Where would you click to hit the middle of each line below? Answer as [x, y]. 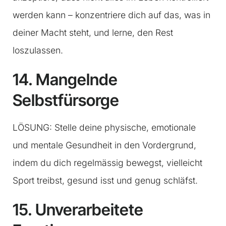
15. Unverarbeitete [78, 210]
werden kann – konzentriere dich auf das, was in [111, 15]
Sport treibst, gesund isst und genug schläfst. [105, 181]
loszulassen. [38, 50]
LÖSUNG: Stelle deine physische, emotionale [104, 128]
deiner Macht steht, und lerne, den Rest [93, 33]
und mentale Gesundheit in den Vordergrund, [104, 145]
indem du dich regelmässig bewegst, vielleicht [107, 163]
